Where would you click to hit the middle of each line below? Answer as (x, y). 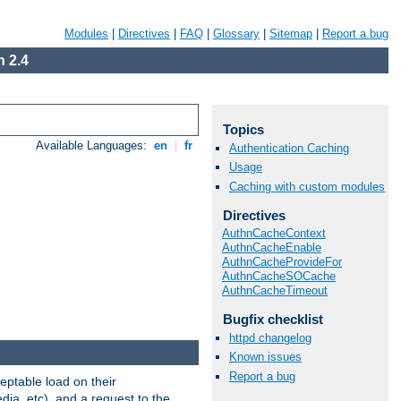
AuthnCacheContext (274, 234)
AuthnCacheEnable (272, 248)
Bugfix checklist (273, 320)
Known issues (265, 357)
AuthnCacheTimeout (275, 291)
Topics (243, 129)
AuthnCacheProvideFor (282, 262)
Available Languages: (94, 146)
